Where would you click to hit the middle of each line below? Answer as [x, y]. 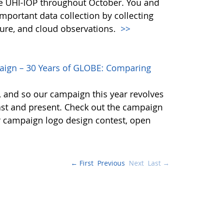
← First [82, 163]
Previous [111, 163]
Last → [158, 163]
